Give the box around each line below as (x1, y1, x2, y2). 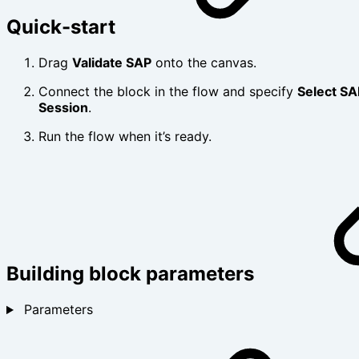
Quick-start (6, 15, 120, 39)
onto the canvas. (151, 54, 256, 71)
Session (38, 99, 88, 116)
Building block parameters (6, 262, 259, 286)
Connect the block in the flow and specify (38, 83, 297, 100)
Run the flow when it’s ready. (38, 128, 212, 145)
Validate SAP (72, 54, 151, 71)
